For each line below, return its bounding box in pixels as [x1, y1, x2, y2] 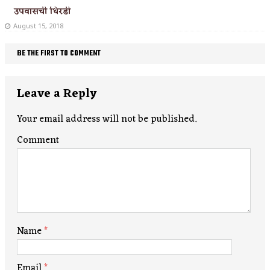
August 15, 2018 [13, 20, 63, 30]
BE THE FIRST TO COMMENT [17, 47, 101, 60]
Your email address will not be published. [17, 110, 196, 128]
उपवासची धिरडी [14, 4, 71, 19]
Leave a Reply [17, 83, 96, 105]
